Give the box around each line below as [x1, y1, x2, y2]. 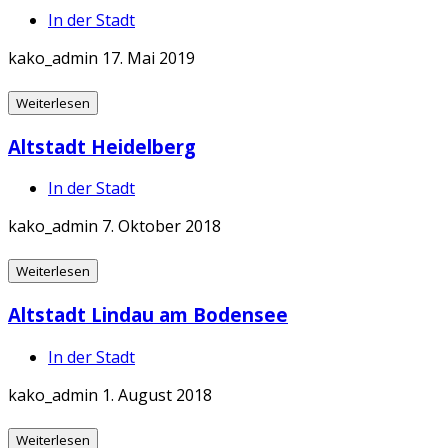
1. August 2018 [102, 383, 212, 406]
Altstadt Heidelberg [8, 133, 196, 159]
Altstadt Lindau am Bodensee [8, 302, 288, 328]
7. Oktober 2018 [102, 215, 221, 238]
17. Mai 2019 [102, 47, 195, 69]
